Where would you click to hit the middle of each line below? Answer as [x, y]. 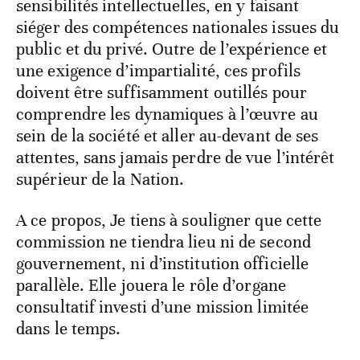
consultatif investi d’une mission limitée [163, 307]
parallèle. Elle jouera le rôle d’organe [151, 286]
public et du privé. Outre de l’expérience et [172, 49]
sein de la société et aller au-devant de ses [168, 136]
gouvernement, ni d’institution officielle [163, 264]
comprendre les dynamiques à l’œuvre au [167, 115]
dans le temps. [69, 329]
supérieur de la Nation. [100, 180]
